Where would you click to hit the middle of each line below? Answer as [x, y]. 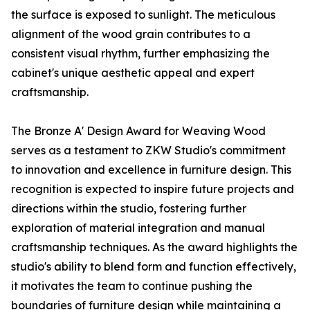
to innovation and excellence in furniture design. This [151, 170]
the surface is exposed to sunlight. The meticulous [143, 15]
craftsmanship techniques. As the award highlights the [154, 247]
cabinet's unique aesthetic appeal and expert [133, 73]
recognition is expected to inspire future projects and [153, 189]
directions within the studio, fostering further [129, 209]
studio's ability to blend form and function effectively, [154, 267]
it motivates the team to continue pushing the [132, 286]
